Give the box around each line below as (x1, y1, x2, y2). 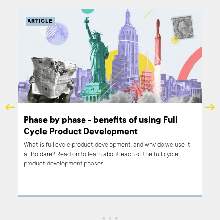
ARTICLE (27, 18, 53, 25)
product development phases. (23, 160, 105, 167)
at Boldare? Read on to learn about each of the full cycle (23, 151, 178, 158)
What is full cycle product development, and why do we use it (23, 141, 190, 149)
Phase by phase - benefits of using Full (23, 116, 178, 126)
